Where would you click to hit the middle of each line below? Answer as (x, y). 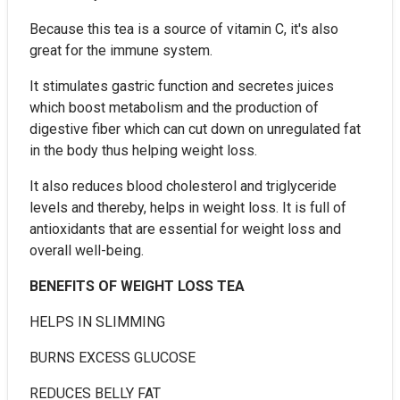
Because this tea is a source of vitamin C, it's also (184, 29)
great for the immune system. (121, 50)
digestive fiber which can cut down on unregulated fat (195, 129)
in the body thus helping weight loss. (143, 150)
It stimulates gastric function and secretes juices (182, 86)
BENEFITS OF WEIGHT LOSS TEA (137, 286)
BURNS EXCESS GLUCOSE (112, 357)
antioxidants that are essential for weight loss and (185, 229)
